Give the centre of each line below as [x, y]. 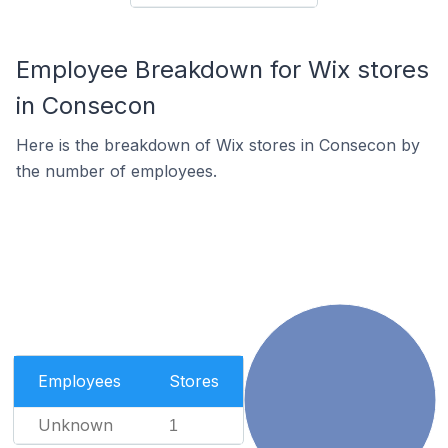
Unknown [75, 425]
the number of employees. [116, 171]
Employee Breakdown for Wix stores [222, 69]
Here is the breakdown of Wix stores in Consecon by [218, 145]
